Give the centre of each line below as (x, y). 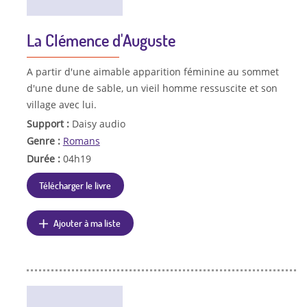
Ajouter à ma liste (87, 223)
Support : (49, 123)
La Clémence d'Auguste (101, 40)
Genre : (45, 141)
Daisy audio (98, 123)
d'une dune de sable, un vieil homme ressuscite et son (152, 88)
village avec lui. (61, 104)
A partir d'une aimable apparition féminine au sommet (152, 71)
